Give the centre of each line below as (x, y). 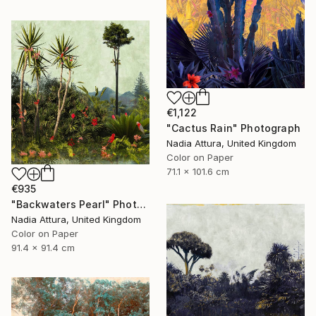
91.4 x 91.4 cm (43, 248)
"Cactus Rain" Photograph (233, 128)
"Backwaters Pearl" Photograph (141, 205)
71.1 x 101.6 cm (198, 171)
